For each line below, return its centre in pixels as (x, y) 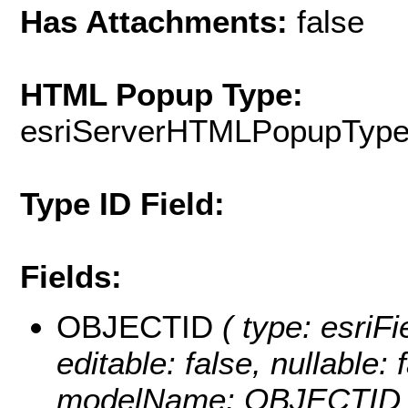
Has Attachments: (158, 22)
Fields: (71, 277)
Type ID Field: (122, 204)
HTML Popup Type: (162, 95)
